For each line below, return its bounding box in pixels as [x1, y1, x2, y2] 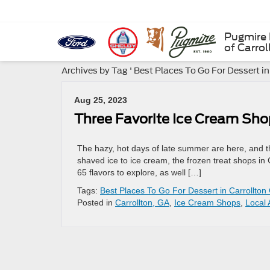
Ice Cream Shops [174, 198, 240, 207]
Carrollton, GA [115, 198, 169, 207]
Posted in [77, 198, 115, 207]
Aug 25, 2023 [74, 95, 127, 105]
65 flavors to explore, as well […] [77, 168, 201, 177]
